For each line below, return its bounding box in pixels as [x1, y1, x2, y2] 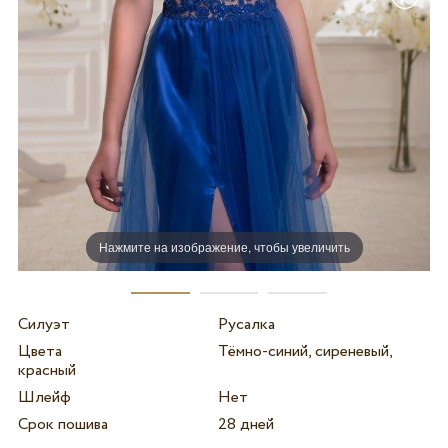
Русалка [217, 312, 275, 336]
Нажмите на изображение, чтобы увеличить [98, 238, 350, 256]
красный [17, 358, 76, 382]
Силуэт [17, 312, 70, 336]
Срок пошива [17, 412, 108, 436]
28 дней [217, 412, 274, 436]
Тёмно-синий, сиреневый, [217, 339, 392, 363]
